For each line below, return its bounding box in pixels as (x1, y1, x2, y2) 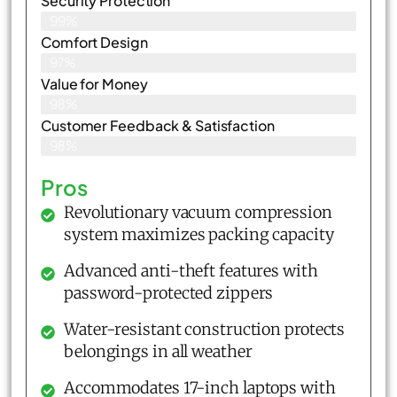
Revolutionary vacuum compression (64, 201, 332, 222)
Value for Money (41, 74, 148, 93)
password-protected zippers (64, 282, 274, 303)
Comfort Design (41, 32, 148, 51)
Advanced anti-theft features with (64, 260, 318, 281)
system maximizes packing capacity (64, 223, 334, 245)
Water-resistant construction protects (64, 318, 346, 339)
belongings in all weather (64, 340, 253, 362)
